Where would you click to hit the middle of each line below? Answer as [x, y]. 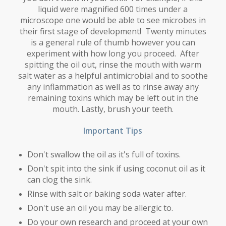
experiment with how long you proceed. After [113, 54]
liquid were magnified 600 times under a [113, 9]
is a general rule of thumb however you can [113, 43]
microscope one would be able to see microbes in [113, 20]
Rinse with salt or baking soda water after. [107, 194]
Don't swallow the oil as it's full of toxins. [104, 155]
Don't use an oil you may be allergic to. [100, 208]
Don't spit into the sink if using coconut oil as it [116, 169]
